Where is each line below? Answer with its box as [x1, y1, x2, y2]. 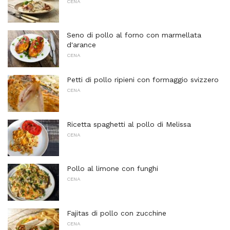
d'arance [67, 41, 96, 49]
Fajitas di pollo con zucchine [67, 208, 166, 217]
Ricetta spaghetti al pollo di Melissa [67, 120, 191, 128]
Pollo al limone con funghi [67, 164, 158, 173]
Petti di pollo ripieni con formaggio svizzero [67, 75, 219, 84]
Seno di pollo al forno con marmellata [67, 31, 201, 40]
